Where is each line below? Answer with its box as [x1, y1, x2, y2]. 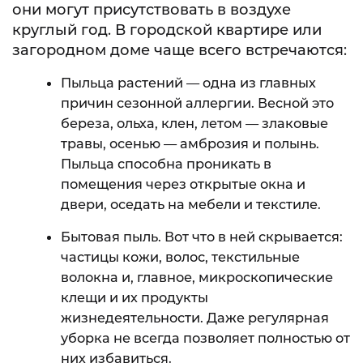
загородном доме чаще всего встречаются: [12, 41, 347, 59]
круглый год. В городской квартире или [12, 21, 322, 39]
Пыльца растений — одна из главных [61, 75, 316, 91]
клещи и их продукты [61, 289, 208, 305]
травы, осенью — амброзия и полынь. [61, 135, 319, 152]
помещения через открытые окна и [61, 176, 305, 192]
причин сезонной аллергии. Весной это [61, 95, 334, 111]
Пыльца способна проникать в [61, 156, 271, 172]
